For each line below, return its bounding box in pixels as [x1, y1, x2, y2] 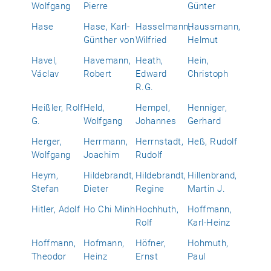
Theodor [31, 251, 67, 262]
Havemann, [83, 55, 131, 66]
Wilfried [135, 34, 167, 45]
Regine [135, 183, 165, 194]
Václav [31, 68, 59, 79]
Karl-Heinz [188, 217, 230, 228]
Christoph [188, 68, 229, 79]
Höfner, [135, 238, 166, 249]
